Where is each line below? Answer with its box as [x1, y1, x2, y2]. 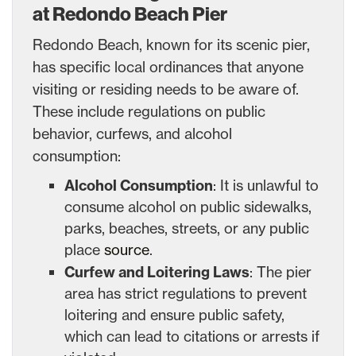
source [104, 240, 149, 258]
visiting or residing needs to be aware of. [33, 79, 299, 98]
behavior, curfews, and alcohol [33, 124, 232, 142]
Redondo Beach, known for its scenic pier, [33, 35, 310, 53]
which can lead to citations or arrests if [64, 327, 319, 345]
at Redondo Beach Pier [33, 2, 227, 25]
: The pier [250, 262, 311, 281]
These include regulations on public [33, 102, 265, 120]
